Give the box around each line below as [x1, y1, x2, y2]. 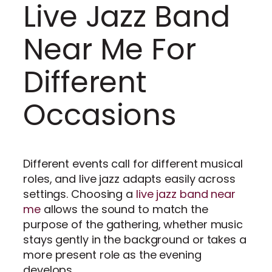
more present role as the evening [23, 246, 202, 262]
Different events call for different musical [23, 155, 243, 171]
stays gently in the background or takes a [23, 231, 246, 247]
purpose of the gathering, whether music [23, 216, 243, 232]
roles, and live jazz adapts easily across [23, 171, 236, 186]
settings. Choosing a [23, 186, 136, 202]
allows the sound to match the [40, 201, 208, 217]
